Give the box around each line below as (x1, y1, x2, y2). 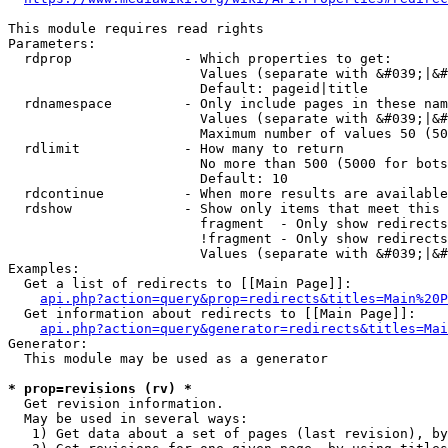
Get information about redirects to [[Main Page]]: (8, 306, 416, 321)
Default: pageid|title (8, 81, 368, 96)
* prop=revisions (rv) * (8, 381, 192, 396)
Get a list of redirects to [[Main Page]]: (8, 276, 352, 291)
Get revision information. (8, 396, 224, 411)
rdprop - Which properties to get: (8, 51, 392, 66)
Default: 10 (8, 171, 288, 186)
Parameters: (8, 36, 96, 51)
